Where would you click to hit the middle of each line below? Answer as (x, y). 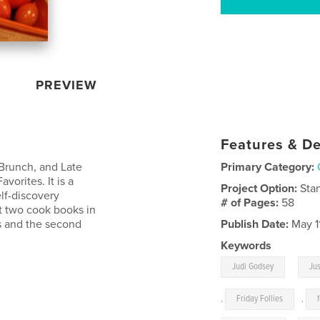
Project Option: (261, 188)
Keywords (246, 245)
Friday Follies (260, 299)
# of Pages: (251, 202)
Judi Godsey (253, 266)
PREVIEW (67, 85)
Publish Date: (255, 224)
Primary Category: (268, 167)
